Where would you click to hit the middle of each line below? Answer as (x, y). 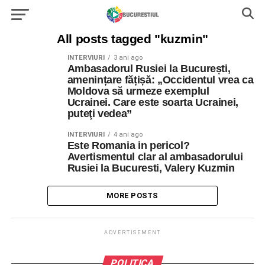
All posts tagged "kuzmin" (132, 39)
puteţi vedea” (100, 114)
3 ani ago (128, 58)
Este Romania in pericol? (128, 146)
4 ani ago (128, 135)
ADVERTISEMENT (132, 232)
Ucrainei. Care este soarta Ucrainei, (153, 102)
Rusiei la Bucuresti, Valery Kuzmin (151, 168)
